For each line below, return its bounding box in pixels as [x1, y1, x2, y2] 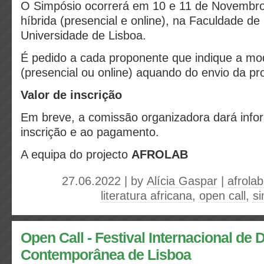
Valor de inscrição [21, 88, 122, 101]
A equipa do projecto [21, 148, 131, 161]
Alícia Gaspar [147, 174, 217, 187]
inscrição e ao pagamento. [21, 126, 159, 138]
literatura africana [101, 189, 192, 202]
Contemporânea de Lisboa [21, 247, 191, 263]
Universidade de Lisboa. [21, 29, 146, 42]
